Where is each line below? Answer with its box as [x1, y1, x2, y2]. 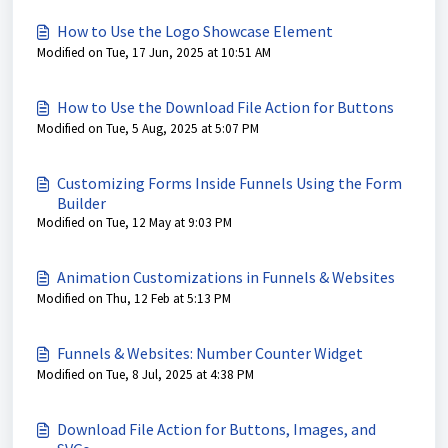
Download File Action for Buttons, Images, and [57, 419, 376, 439]
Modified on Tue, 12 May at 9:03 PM [37, 214, 232, 231]
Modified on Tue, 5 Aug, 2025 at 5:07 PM [37, 120, 259, 137]
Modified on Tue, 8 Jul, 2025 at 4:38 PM [37, 366, 254, 383]
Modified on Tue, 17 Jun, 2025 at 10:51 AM [37, 44, 271, 61]
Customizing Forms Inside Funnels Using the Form [57, 173, 402, 193]
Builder [57, 193, 106, 213]
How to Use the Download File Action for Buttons [57, 97, 394, 117]
